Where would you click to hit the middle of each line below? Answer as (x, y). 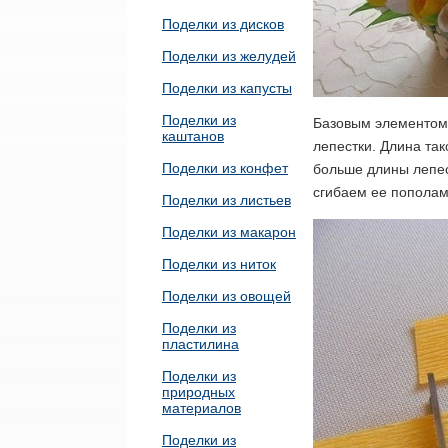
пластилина (200, 344)
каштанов (193, 136)
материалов (201, 408)
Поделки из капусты (227, 88)
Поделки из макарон (229, 232)
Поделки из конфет (225, 168)
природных (198, 392)
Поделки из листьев (226, 200)
